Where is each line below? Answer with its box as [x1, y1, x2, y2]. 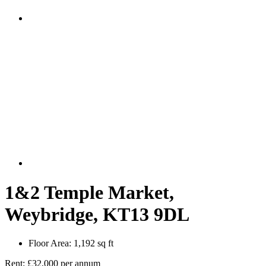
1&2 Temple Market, [5, 181, 174, 203]
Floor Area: [28, 238, 71, 249]
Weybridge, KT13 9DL [5, 203, 189, 225]
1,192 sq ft [71, 238, 113, 249]
